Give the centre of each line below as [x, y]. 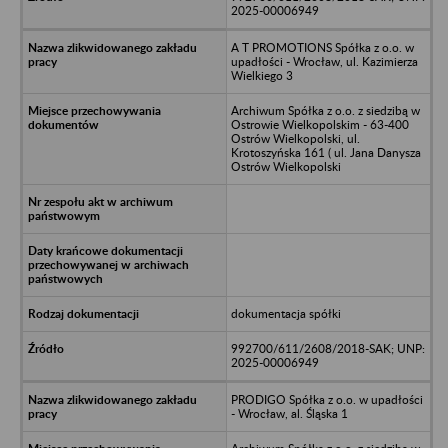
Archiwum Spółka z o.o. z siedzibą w [325, 110]
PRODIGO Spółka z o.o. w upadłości [326, 399]
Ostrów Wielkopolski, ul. [295, 138]
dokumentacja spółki [285, 313]
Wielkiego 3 [261, 75]
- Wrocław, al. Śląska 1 [289, 413]
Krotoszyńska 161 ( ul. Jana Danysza [325, 152]
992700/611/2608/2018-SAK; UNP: [327, 348]
